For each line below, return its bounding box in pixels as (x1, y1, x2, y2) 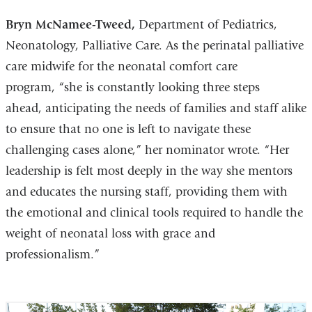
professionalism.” (5, 247, 103, 263)
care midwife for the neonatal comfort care (5, 59, 237, 75)
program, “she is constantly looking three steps (5, 80, 260, 95)
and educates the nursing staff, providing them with (5, 185, 288, 200)
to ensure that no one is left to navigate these (5, 122, 251, 137)
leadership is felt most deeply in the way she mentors (5, 164, 292, 179)
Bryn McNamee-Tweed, (5, 17, 135, 33)
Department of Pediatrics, (134, 17, 277, 33)
